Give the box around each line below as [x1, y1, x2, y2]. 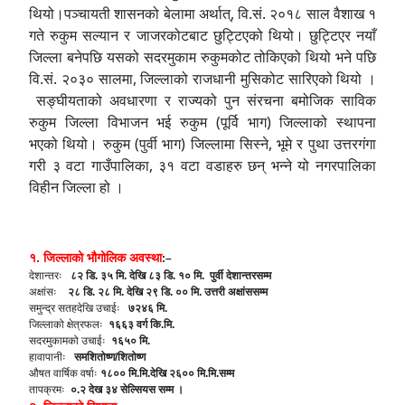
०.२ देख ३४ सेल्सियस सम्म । [71, 383, 184, 396]
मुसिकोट [240, 69, 284, 89]
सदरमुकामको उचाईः [29, 334, 111, 347]
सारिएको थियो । [283, 69, 376, 89]
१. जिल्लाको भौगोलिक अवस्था [29, 250, 162, 265]
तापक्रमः [29, 383, 71, 396]
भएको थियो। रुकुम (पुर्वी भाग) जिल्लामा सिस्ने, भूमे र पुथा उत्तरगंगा [29, 134, 376, 154]
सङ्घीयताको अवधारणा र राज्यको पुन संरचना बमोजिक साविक [29, 90, 376, 110]
